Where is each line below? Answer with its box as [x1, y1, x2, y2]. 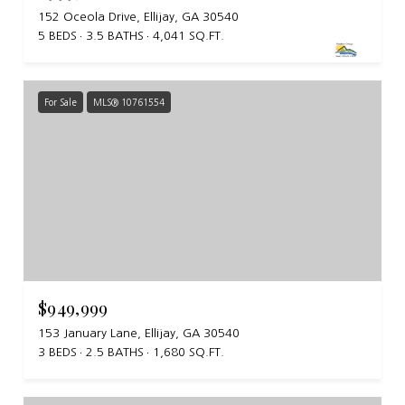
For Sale [44, 97, 77, 107]
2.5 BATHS [86, 346, 144, 359]
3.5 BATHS [86, 29, 144, 42]
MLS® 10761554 [93, 97, 165, 107]
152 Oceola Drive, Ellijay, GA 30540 [38, 10, 239, 23]
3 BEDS [38, 346, 77, 359]
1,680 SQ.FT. [153, 346, 224, 359]
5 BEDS [38, 29, 77, 42]
